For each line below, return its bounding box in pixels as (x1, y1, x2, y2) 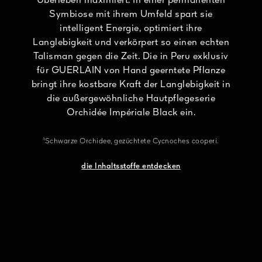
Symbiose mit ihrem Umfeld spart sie (49, 9, 213, 19)
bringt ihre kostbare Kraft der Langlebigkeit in (31, 80, 231, 89)
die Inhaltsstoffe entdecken (81, 162, 181, 170)
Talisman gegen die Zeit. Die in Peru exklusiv (33, 51, 229, 61)
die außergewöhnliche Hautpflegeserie (47, 94, 215, 104)
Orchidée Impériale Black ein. (66, 108, 196, 118)
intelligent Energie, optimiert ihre (60, 23, 202, 33)
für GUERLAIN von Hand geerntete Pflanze (36, 65, 226, 75)
